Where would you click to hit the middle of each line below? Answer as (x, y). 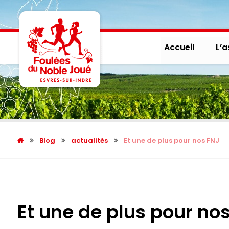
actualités (89, 140)
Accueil (179, 47)
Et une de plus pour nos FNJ (171, 140)
